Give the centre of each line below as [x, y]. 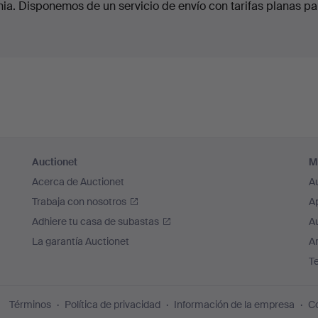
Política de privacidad [113, 305]
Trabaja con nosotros [79, 202]
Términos [30, 305]
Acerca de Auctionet [78, 182]
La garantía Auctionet [81, 242]
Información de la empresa [234, 305]
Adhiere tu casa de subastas [96, 222]
